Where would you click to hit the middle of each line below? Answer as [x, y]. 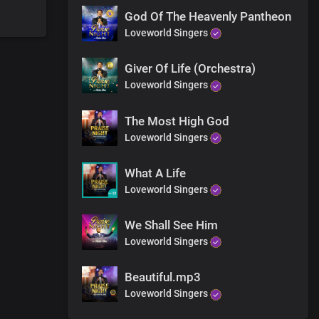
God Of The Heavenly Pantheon [208, 16]
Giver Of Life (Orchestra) [190, 69]
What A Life [155, 173]
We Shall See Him [171, 225]
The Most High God [177, 121]
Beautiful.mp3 [163, 277]
